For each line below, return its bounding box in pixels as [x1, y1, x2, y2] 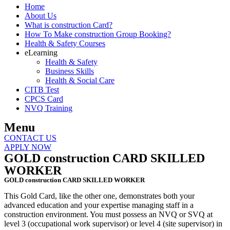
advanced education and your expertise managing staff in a [4, 201, 194, 210]
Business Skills [45, 67, 94, 76]
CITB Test [25, 85, 59, 94]
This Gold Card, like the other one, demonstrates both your [4, 191, 195, 201]
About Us [25, 11, 56, 21]
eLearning [25, 48, 57, 57]
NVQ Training [25, 104, 72, 113]
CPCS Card [25, 94, 63, 104]
